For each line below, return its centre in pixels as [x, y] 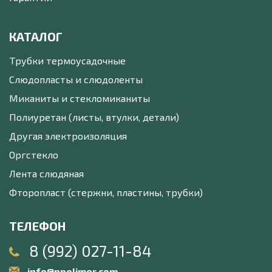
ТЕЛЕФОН [37, 226]
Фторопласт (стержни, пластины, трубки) [106, 192]
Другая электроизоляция [68, 136]
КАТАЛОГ [36, 37]
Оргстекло [34, 155]
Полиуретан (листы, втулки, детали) [94, 117]
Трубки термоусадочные [67, 61]
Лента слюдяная [46, 174]
